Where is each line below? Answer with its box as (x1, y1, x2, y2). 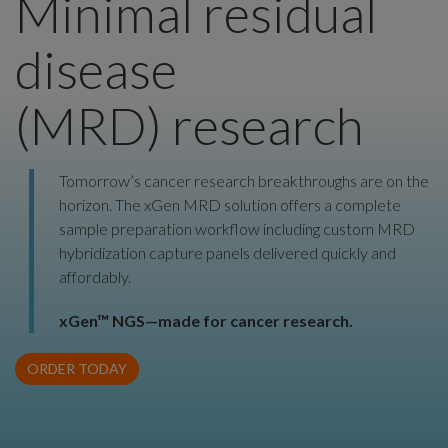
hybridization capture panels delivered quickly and (59, 242, 397, 262)
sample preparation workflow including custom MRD (59, 218, 416, 238)
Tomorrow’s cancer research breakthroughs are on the (59, 170, 430, 190)
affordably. (59, 266, 132, 286)
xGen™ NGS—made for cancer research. (59, 310, 354, 330)
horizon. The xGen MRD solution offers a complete (59, 194, 402, 214)
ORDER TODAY (27, 359, 127, 377)
